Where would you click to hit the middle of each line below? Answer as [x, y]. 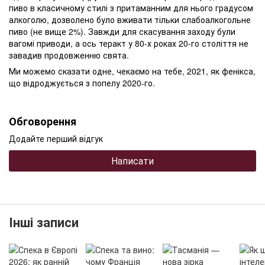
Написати [132, 161]
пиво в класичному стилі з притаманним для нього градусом [131, 8]
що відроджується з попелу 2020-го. [82, 83]
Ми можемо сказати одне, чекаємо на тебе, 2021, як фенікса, [132, 71]
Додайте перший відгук [56, 138]
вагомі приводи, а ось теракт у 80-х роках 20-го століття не [129, 43]
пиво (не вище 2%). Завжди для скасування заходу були [122, 31]
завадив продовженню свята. [69, 55]
